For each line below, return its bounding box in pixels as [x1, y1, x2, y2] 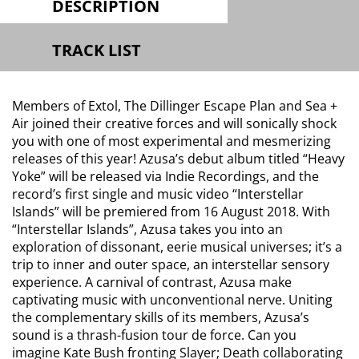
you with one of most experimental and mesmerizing [12, 132, 331, 150]
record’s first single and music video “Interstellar [12, 185, 304, 203]
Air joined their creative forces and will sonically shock [12, 115, 337, 132]
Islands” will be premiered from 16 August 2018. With [12, 203, 330, 220]
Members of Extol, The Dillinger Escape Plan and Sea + [12, 97, 337, 115]
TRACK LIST [52, 39, 141, 61]
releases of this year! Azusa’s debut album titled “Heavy [12, 150, 345, 167]
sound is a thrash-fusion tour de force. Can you [12, 326, 296, 344]
